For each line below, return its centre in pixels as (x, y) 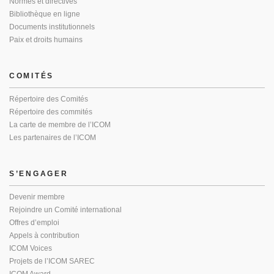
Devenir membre (37, 197)
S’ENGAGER (39, 174)
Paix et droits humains (46, 40)
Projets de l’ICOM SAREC (52, 261)
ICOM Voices (31, 248)
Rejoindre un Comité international (65, 210)
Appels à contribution (44, 235)
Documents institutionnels (52, 27)
